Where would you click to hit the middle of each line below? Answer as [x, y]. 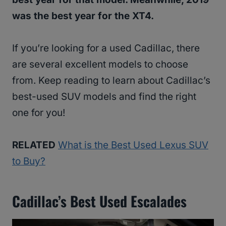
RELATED [34, 145]
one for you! [39, 113]
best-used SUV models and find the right [104, 97]
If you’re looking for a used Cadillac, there [106, 48]
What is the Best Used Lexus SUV [133, 145]
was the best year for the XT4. [83, 16]
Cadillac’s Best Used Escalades [99, 201]
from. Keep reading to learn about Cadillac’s [111, 81]
